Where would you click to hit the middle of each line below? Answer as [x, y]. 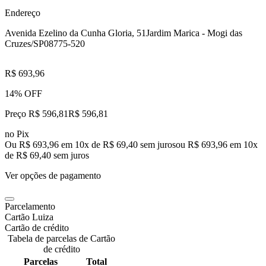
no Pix [17, 134]
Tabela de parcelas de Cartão [61, 238]
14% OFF [23, 93]
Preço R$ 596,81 [37, 113]
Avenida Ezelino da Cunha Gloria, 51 [75, 33]
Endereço [23, 12]
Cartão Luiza [29, 217]
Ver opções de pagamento [53, 175]
